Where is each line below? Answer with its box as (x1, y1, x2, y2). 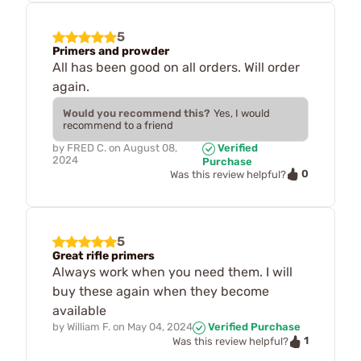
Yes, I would (214, 107, 270, 120)
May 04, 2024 (127, 321, 193, 334)
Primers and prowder (52, 44, 169, 59)
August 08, (123, 142, 177, 155)
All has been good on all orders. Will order (52, 60, 300, 76)
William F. (67, 321, 110, 334)
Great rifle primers (52, 249, 155, 263)
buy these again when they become (52, 284, 269, 300)
